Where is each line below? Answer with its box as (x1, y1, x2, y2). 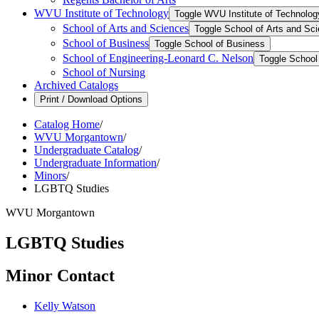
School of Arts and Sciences (63, 21, 189, 34)
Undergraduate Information (34, 156, 157, 169)
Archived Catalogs (34, 78, 118, 91)
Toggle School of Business (155, 38, 265, 49)
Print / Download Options (40, 93, 142, 105)
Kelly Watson (34, 300, 95, 313)
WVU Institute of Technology (34, 6, 169, 19)
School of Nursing (63, 66, 145, 78)
